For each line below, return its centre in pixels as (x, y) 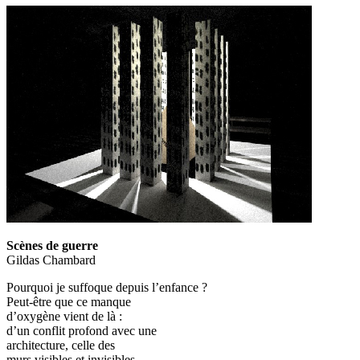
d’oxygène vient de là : (64, 316)
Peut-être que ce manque (69, 301)
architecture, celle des (61, 345)
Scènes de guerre (52, 245)
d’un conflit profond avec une (82, 330)
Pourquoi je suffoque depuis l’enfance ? (107, 287)
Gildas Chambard (51, 260)
